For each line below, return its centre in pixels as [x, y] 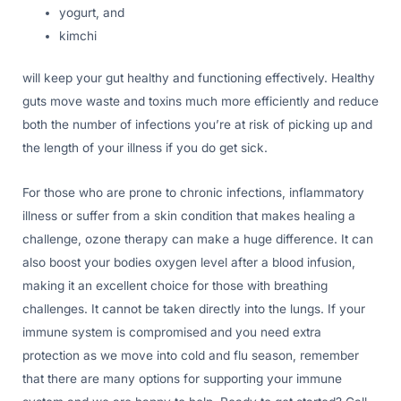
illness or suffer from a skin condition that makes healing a [189, 215]
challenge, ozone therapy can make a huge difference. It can [198, 239]
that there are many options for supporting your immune [182, 378]
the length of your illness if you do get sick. [145, 147]
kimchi [78, 36]
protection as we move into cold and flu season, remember [191, 355]
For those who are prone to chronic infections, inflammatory [193, 192]
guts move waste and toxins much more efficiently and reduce [200, 101]
